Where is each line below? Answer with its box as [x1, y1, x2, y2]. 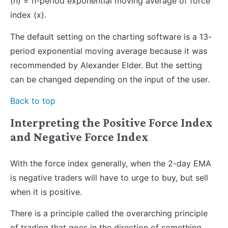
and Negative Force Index [10, 129, 149, 144]
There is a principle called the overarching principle [10, 208, 208, 218]
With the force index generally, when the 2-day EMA [10, 158, 211, 168]
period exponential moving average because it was [10, 45, 207, 56]
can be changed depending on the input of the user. [10, 74, 210, 84]
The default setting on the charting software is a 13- [10, 31, 212, 42]
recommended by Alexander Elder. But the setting [10, 60, 202, 70]
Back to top [10, 96, 55, 106]
